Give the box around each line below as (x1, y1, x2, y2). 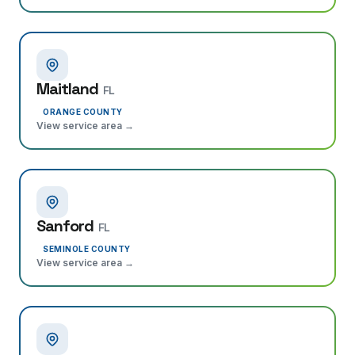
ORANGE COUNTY (43, 107, 123, 116)
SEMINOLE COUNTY (43, 244, 131, 254)
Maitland (36, 78, 98, 99)
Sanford (36, 216, 94, 236)
